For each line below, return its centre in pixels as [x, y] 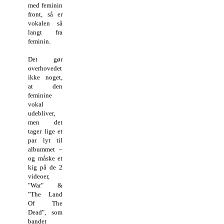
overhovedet [45, 68]
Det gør [45, 59]
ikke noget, [45, 77]
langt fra [45, 32]
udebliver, [41, 113]
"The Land [45, 194]
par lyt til [45, 140]
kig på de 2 [45, 167]
